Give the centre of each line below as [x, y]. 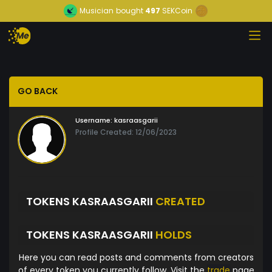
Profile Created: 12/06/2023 [126, 132]
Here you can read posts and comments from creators [136, 258]
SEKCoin [177, 11]
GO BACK [38, 91]
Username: [94, 121]
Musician [97, 11]
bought [130, 11]
